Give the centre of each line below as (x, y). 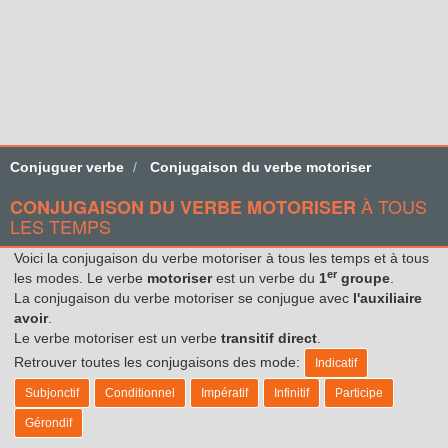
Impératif (224, 393)
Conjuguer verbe (67, 167)
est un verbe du (265, 278)
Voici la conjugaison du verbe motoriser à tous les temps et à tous (221, 258)
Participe (359, 393)
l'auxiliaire (387, 298)
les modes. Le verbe (80, 278)
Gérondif (48, 423)
